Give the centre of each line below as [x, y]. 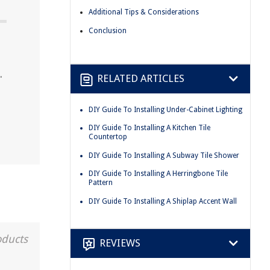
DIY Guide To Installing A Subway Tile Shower [164, 155]
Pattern [101, 183]
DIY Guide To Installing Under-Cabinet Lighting [165, 109]
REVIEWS [120, 243]
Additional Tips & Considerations [144, 12]
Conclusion [108, 30]
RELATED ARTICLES [141, 79]
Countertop [108, 137]
